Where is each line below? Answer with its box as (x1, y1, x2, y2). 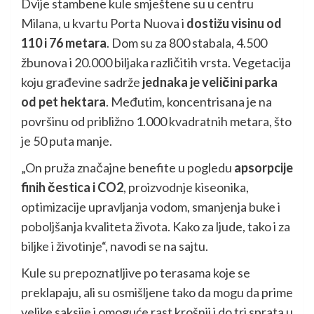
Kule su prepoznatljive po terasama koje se (21, 265, 250, 281)
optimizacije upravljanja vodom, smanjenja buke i (21, 199, 280, 215)
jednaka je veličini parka (142, 74, 278, 90)
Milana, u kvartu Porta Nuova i (21, 15, 186, 32)
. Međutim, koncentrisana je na (106, 94, 272, 110)
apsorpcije (234, 160, 293, 176)
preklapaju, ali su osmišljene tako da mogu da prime (21, 285, 293, 301)
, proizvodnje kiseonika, (123, 179, 249, 196)
